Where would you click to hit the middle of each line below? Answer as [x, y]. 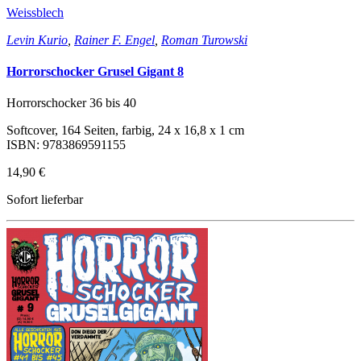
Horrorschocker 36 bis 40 [71, 103]
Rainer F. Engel [114, 39]
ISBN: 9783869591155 [66, 145]
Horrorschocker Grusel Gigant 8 [95, 72]
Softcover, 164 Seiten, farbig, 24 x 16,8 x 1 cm [125, 131]
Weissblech [35, 12]
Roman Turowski [204, 39]
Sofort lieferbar [45, 200]
